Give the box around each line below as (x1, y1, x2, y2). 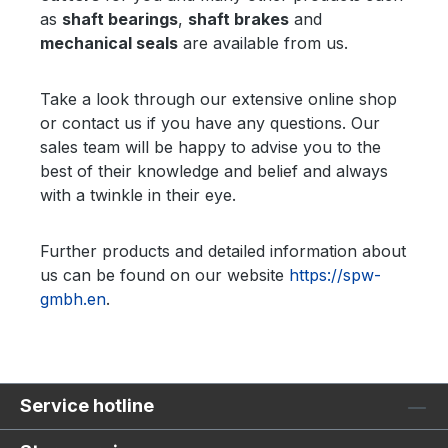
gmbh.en (40, 289, 106, 310)
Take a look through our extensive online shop (40, 89, 397, 110)
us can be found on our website (40, 265, 289, 286)
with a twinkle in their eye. (40, 185, 236, 206)
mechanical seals (40, 33, 178, 54)
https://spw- (289, 265, 381, 286)
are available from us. (178, 33, 348, 54)
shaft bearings (62, 9, 178, 30)
